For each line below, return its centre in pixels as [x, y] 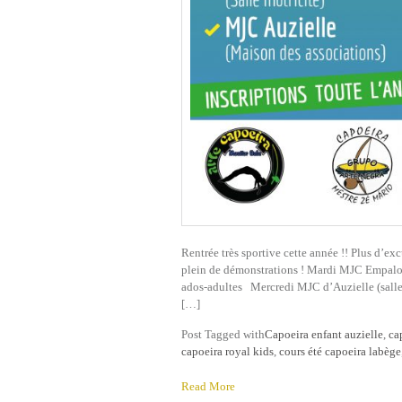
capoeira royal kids [227, 351]
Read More [208, 386]
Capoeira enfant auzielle [324, 334]
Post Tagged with [223, 334]
